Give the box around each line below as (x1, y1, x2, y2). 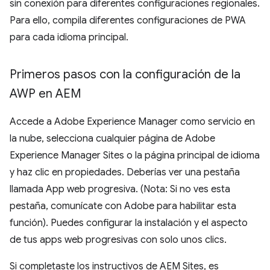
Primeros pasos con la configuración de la (10, 66, 240, 82)
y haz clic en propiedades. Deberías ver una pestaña (10, 166, 240, 178)
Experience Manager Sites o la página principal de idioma (10, 149, 260, 162)
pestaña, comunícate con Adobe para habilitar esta (10, 199, 236, 212)
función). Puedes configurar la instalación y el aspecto (10, 216, 248, 229)
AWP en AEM (10, 86, 81, 101)
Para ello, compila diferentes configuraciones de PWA (10, 14, 246, 27)
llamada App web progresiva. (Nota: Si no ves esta (10, 183, 230, 195)
